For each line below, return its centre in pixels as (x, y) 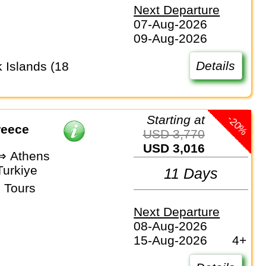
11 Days (191, 173)
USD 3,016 (178, 148)
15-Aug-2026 (171, 240)
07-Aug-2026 (171, 24)
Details (216, 65)
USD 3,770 (178, 134)
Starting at (180, 120)
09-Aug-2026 (171, 38)
